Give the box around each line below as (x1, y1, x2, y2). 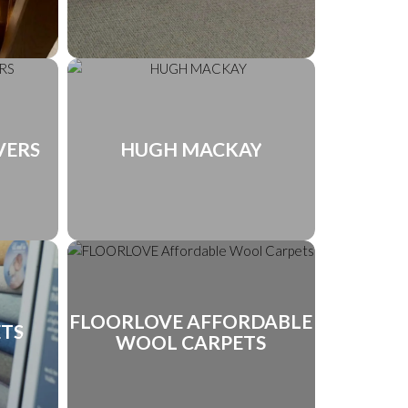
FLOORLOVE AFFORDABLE (69, 309, 313, 332)
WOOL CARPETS (116, 330, 267, 353)
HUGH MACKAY (119, 138, 262, 160)
